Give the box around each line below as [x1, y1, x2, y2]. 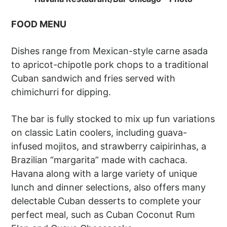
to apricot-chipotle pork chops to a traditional [11, 59, 209, 70]
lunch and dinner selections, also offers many [11, 181, 206, 193]
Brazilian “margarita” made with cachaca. [11, 154, 188, 165]
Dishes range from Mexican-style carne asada [11, 45, 208, 56]
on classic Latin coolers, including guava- [11, 127, 187, 138]
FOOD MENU [11, 18, 67, 29]
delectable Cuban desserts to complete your [11, 195, 202, 206]
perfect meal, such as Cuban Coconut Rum [11, 209, 196, 220]
